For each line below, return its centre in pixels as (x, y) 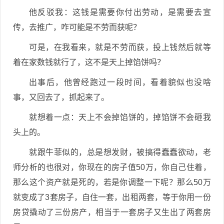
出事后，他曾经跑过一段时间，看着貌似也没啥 (120, 82)
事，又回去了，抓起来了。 (61, 97)
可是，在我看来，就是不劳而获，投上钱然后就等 (120, 47)
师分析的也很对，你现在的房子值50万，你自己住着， (112, 167)
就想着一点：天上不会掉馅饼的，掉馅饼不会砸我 (120, 117)
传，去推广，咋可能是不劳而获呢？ (77, 27)
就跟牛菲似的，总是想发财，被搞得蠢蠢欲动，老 (120, 152)
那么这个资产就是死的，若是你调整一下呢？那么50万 (112, 182)
